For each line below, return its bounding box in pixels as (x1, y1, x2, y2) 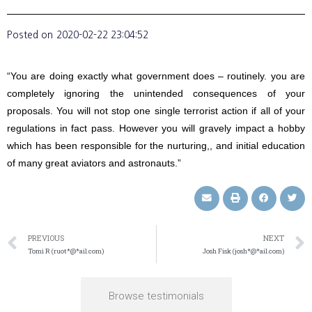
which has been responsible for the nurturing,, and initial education (7, 140, 305, 151)
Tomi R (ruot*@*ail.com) (28, 246, 104, 256)
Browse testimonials (108, 289, 204, 302)
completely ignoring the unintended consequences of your (7, 88, 305, 99)
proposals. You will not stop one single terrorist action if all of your (7, 105, 305, 116)
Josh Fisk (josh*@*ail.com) (203, 246, 284, 256)
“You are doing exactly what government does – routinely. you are (7, 70, 305, 81)
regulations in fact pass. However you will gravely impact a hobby (7, 123, 305, 134)
